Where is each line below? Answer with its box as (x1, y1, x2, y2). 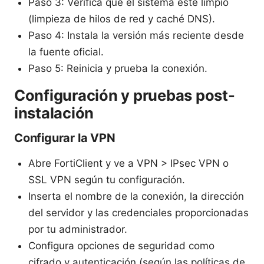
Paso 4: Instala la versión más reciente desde (28, 29, 244, 41)
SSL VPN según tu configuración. (28, 173, 185, 186)
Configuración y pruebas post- (14, 85, 235, 104)
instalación (14, 103, 94, 122)
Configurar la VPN (14, 130, 115, 145)
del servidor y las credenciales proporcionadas (28, 206, 249, 219)
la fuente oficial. (28, 45, 104, 58)
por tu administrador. (28, 223, 127, 235)
